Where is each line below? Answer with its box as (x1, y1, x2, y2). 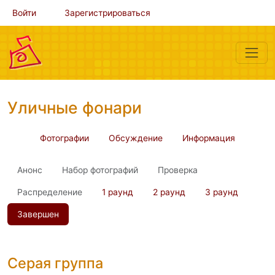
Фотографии (40, 133, 89, 143)
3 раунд (205, 187, 238, 197)
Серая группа (7, 254, 103, 272)
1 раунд (102, 187, 133, 197)
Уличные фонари (7, 98, 142, 117)
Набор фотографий (62, 165, 138, 175)
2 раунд (153, 187, 185, 197)
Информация (182, 133, 235, 143)
